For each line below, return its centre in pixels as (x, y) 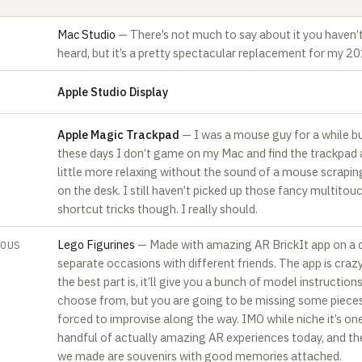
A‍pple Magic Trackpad (118, 134)
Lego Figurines (97, 245)
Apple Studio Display (113, 91)
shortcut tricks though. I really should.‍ (158, 208)
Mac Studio (88, 34)
